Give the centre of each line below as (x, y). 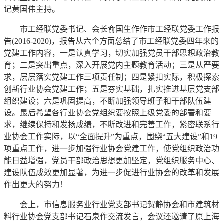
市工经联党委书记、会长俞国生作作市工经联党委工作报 (119, 29)
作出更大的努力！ (36, 184)
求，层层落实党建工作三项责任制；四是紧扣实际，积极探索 (111, 77)
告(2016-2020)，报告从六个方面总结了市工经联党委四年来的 (111, 41)
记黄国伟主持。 (32, 9)
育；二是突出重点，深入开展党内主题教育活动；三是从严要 (111, 65)
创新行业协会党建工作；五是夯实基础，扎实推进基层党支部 (111, 89)
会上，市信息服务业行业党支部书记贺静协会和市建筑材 (119, 204)
